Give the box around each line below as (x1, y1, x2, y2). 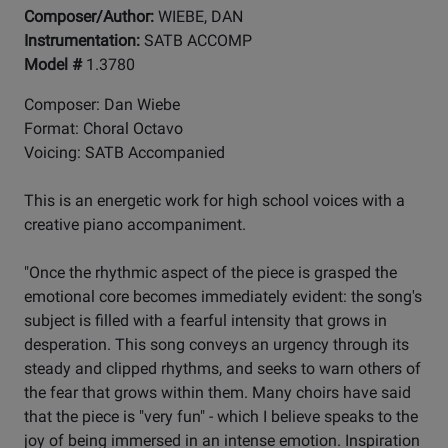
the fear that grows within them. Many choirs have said (24, 383, 411, 403)
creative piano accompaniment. (24, 215, 246, 235)
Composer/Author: (24, 7, 158, 27)
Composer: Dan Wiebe (24, 95, 180, 115)
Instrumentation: (24, 31, 144, 51)
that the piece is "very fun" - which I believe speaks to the (24, 407, 418, 427)
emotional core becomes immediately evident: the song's (24, 287, 422, 307)
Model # (24, 55, 86, 75)
